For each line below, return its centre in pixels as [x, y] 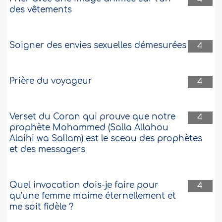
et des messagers [48, 150]
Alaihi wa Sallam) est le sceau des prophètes [106, 139]
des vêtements [41, 10]
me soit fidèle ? [42, 207]
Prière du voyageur [51, 81]
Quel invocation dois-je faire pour [84, 185]
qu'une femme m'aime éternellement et [93, 196]
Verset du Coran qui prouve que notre [93, 117]
